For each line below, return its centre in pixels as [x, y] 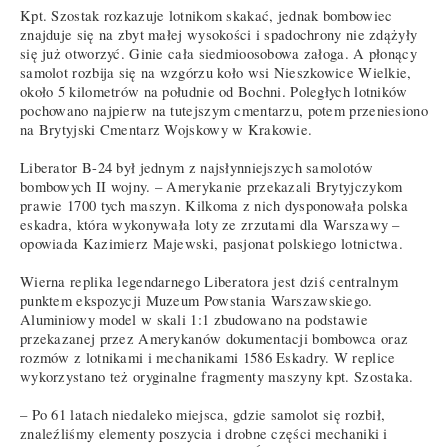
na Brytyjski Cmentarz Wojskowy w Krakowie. [166, 130]
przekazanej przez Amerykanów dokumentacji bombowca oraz [214, 339]
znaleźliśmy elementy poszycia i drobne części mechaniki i [204, 434]
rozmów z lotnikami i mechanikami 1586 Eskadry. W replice [208, 358]
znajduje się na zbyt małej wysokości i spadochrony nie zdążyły [219, 35]
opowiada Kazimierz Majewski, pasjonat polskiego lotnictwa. [212, 244]
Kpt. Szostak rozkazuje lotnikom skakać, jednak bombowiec [206, 16]
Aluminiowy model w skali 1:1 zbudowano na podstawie [194, 320]
